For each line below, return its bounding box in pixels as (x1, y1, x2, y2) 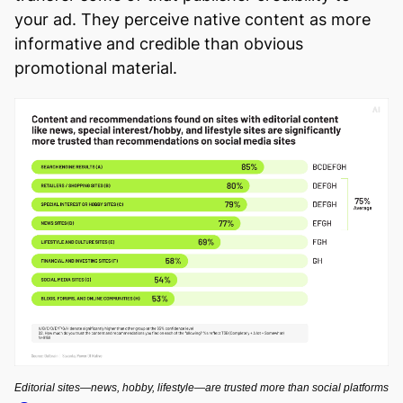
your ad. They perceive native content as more (14, 9, 371, 29)
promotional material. (14, 58, 177, 77)
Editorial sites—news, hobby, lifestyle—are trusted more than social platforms (14, 381, 389, 394)
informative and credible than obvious (14, 33, 303, 53)
